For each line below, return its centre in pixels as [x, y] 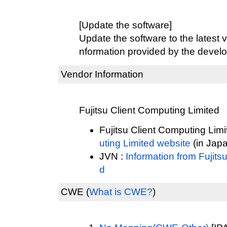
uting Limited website [145, 143]
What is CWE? [121, 192]
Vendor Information [102, 74]
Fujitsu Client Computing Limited [149, 110]
